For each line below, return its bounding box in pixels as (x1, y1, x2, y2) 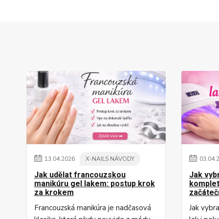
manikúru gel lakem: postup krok (34, 179, 155, 188)
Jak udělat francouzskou (34, 170, 126, 179)
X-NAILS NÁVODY (85, 155, 134, 163)
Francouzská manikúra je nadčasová (34, 203, 151, 213)
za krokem (34, 188, 74, 197)
